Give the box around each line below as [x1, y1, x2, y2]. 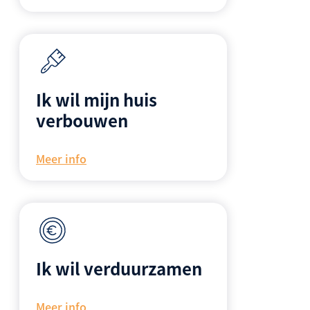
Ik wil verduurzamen [36, 256, 202, 281]
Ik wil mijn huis [36, 87, 157, 112]
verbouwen [36, 108, 128, 133]
